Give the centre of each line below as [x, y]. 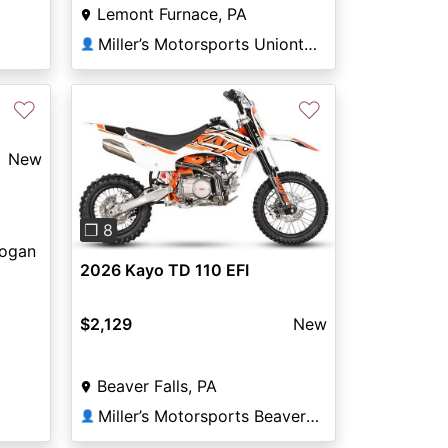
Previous [124, 178]
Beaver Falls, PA [156, 385]
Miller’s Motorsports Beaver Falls [312, 415]
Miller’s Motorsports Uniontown [310, 43]
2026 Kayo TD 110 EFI [164, 269]
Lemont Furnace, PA [171, 13]
